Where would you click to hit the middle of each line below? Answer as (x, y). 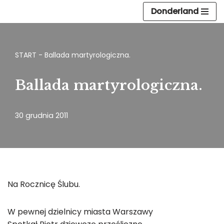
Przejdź (21, 27)
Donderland (175, 11)
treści (19, 52)
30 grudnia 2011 (41, 115)
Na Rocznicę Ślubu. (44, 184)
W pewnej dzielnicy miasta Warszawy (80, 212)
